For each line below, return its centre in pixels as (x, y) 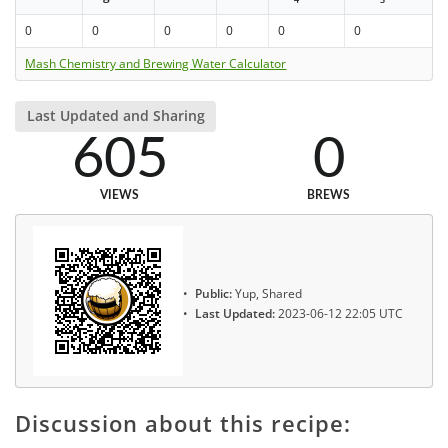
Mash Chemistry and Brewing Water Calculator (156, 64)
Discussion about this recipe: (183, 422)
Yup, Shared (267, 293)
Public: (213, 293)
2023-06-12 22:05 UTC (339, 314)
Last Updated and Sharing (115, 116)
